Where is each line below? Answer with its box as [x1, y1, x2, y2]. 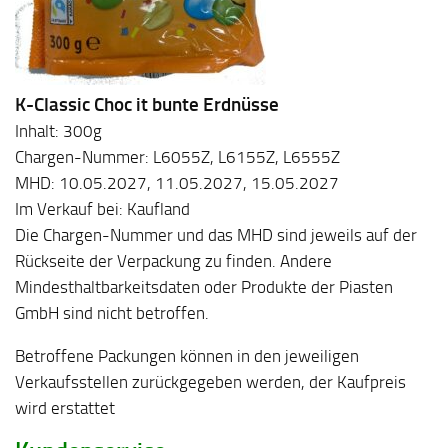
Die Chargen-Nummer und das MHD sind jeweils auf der [15, 225, 417, 246]
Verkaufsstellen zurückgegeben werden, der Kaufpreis [15, 371, 406, 392]
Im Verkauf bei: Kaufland [15, 199, 190, 220]
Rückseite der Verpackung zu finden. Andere [15, 251, 332, 272]
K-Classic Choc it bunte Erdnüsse [15, 93, 279, 117]
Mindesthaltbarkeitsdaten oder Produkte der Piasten [15, 277, 393, 298]
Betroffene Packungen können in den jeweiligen [15, 345, 359, 366]
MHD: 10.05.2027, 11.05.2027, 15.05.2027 [15, 173, 339, 194]
